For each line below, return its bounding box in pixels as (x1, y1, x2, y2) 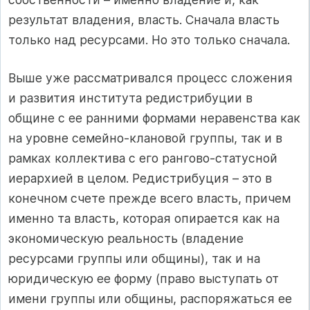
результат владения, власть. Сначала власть (8, 12, 280, 27)
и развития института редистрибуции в (8, 91, 253, 106)
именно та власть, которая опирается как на (8, 211, 280, 226)
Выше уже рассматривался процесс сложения (8, 71, 293, 86)
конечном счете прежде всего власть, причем (8, 191, 291, 206)
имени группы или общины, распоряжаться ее (8, 291, 292, 307)
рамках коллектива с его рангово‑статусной (8, 151, 277, 166)
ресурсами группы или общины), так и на (8, 251, 260, 266)
